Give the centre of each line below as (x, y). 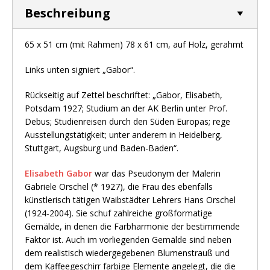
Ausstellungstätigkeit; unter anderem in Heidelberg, (124, 135)
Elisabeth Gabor (58, 174)
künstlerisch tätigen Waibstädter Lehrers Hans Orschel (130, 200)
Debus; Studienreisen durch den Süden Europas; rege (127, 122)
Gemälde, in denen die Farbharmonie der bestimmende (132, 227)
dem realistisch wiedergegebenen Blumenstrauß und (127, 253)
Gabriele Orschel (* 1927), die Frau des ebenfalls (119, 187)
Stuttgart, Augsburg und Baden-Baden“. (102, 148)
